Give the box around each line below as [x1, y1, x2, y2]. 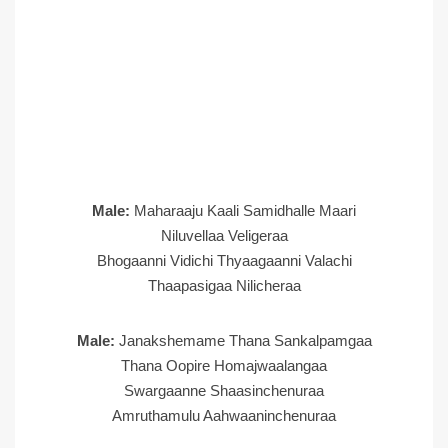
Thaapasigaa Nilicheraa [147, 277, 301, 294]
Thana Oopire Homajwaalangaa [121, 357, 327, 374]
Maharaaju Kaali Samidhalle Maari [134, 202, 356, 219]
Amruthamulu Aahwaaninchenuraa [112, 407, 336, 424]
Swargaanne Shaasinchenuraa [124, 382, 324, 399]
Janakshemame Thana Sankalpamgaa [118, 332, 372, 349]
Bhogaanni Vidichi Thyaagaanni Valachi [96, 252, 352, 269]
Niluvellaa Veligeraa [160, 227, 288, 244]
